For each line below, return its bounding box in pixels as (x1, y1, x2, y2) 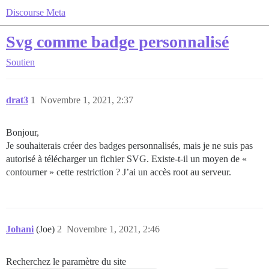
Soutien (6, 57, 35, 67)
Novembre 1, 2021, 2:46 (67, 224, 160, 234)
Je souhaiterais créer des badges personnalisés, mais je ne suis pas (6, 141, 253, 151)
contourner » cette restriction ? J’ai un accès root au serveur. (6, 167, 231, 177)
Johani (6, 224, 34, 234)
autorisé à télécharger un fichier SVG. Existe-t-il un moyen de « (6, 154, 247, 164)
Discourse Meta (6, 7, 65, 17)
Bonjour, (6, 127, 39, 138)
